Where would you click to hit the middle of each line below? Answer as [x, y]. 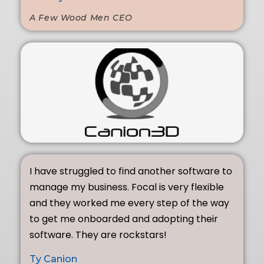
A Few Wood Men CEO [81, 17]
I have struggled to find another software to [131, 171]
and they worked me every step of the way [129, 203]
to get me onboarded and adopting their [124, 219]
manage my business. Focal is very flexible [127, 187]
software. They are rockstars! [98, 235]
